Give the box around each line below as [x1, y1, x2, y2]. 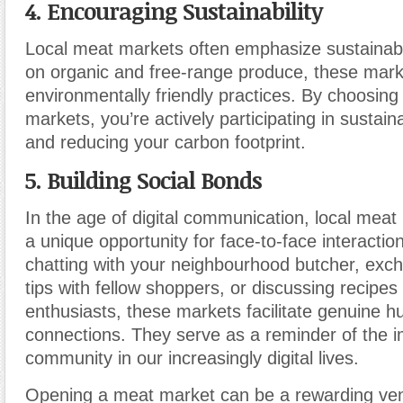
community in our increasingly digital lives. [25, 348, 359, 368]
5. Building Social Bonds [25, 165, 262, 195]
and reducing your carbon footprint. [25, 132, 306, 152]
